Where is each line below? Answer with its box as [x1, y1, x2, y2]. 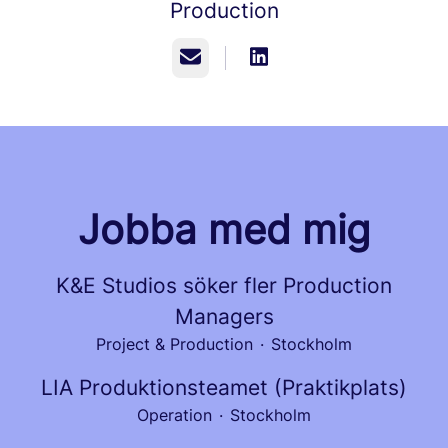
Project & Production [96, 334, 253, 354]
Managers [174, 304, 274, 329]
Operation [137, 405, 212, 425]
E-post [178, 47, 230, 67]
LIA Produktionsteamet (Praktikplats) [41, 375, 407, 400]
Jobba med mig [78, 205, 370, 254]
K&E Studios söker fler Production [56, 273, 392, 298]
